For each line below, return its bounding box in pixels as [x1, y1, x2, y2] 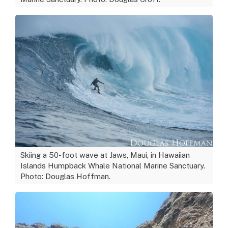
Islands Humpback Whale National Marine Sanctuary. [20, 161, 205, 170]
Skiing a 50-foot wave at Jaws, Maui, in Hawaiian [20, 150, 190, 159]
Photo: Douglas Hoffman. [20, 172, 110, 181]
